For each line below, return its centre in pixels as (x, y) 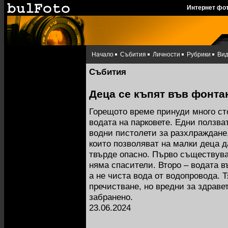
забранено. (111, 197)
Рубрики (199, 54)
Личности (166, 54)
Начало (103, 54)
